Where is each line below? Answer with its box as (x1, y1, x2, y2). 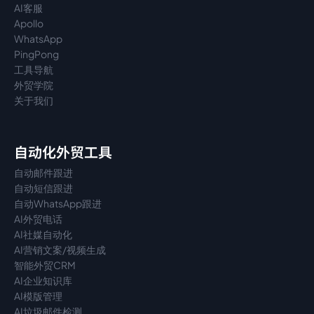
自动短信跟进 (14, 182, 73, 194)
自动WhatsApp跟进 (14, 197, 102, 210)
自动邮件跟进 (14, 166, 73, 179)
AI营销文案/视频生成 (14, 243, 106, 256)
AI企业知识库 (14, 274, 72, 287)
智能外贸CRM (14, 259, 76, 271)
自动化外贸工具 (14, 142, 112, 162)
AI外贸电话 (14, 212, 62, 225)
